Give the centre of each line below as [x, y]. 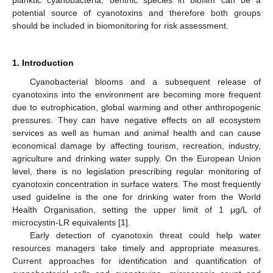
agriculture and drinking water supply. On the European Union [136, 158]
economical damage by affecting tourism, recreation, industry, [136, 146]
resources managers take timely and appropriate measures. [136, 248]
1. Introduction [43, 63]
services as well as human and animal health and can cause [136, 133]
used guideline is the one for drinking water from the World [136, 197]
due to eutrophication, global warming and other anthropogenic [136, 107]
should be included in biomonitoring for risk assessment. [120, 26]
